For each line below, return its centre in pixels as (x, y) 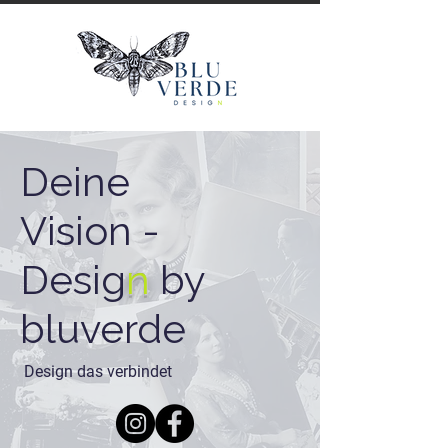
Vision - (90, 230)
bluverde (103, 328)
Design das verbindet (96, 371)
